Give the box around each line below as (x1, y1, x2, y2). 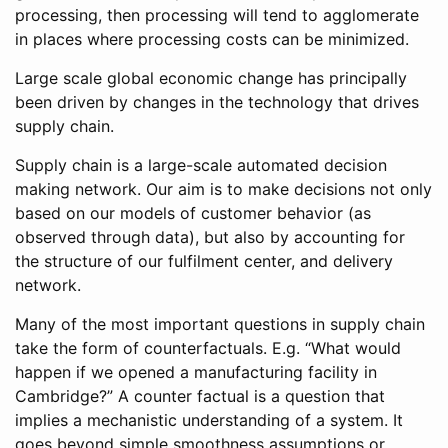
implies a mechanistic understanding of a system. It (15, 410, 403, 431)
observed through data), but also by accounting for (15, 227, 405, 248)
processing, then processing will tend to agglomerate (15, 5, 419, 26)
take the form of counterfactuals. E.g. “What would (15, 338, 401, 359)
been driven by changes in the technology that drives (15, 92, 419, 113)
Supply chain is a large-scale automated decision (15, 155, 387, 176)
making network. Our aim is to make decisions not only (15, 179, 432, 200)
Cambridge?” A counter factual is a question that (15, 386, 385, 407)
